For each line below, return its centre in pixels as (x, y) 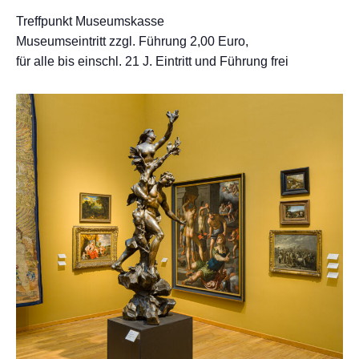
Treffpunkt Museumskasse (90, 21)
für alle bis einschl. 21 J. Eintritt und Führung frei (152, 61)
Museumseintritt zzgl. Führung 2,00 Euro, (132, 41)
